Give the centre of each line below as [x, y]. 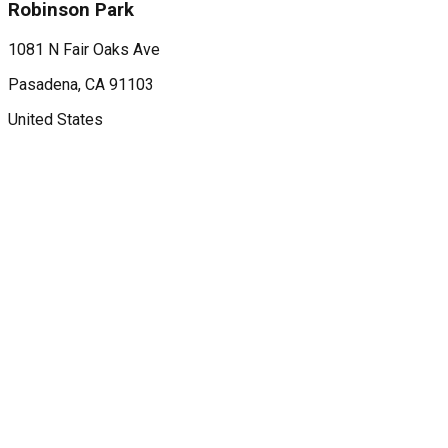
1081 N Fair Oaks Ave [84, 49]
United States [55, 119]
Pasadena [43, 84]
